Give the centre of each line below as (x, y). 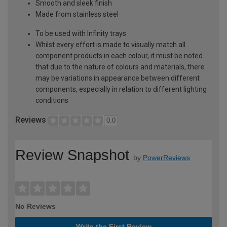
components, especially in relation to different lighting (121, 89)
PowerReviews (166, 157)
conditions (52, 100)
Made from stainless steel (77, 14)
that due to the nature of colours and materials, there (120, 67)
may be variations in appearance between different (118, 78)
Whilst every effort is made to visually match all (110, 44)
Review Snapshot (72, 155)
